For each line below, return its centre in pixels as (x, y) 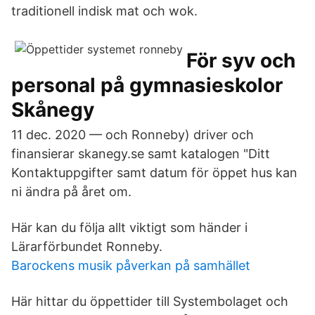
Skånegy (53, 110)
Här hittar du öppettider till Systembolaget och (150, 301)
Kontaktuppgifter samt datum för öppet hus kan (154, 173)
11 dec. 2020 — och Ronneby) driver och (133, 135)
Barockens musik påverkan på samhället (131, 265)
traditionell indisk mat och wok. (104, 11)
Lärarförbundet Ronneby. (87, 246)
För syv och (241, 60)
